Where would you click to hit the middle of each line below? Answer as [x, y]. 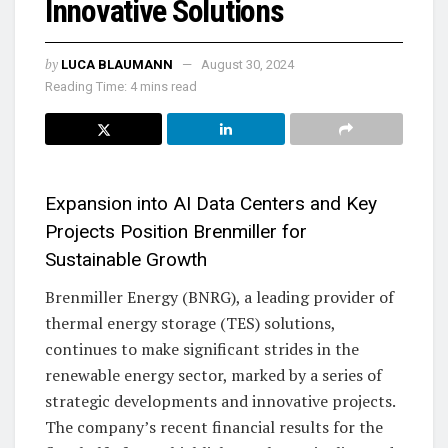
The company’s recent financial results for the [214, 426]
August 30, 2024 [248, 64]
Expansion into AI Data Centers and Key [211, 204]
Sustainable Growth [126, 260]
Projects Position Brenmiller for [176, 232]
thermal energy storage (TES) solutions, [190, 322]
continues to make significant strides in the [202, 348]
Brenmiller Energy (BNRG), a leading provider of [219, 296]
